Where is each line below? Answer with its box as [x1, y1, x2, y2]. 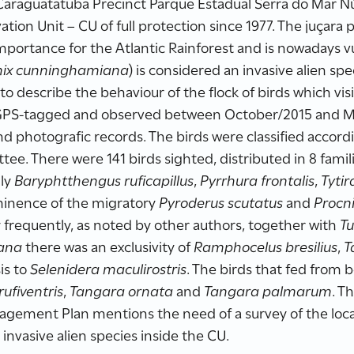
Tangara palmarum [204, 280, 333, 300]
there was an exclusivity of [22, 235, 194, 256]
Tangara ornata [70, 280, 174, 300]
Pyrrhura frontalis [200, 169, 315, 190]
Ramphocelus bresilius [194, 235, 338, 256]
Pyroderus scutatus [159, 191, 284, 212]
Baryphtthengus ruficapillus [14, 169, 194, 190]
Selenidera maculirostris [30, 258, 187, 278]
